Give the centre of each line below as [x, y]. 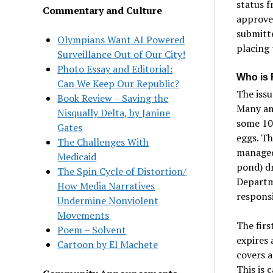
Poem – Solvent [92, 229]
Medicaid [77, 156]
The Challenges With [103, 142]
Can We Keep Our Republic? [119, 83]
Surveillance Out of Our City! [122, 54]
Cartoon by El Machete [108, 244]
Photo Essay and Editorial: [115, 69]
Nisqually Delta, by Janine [114, 112]
